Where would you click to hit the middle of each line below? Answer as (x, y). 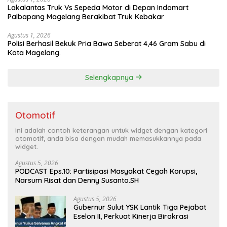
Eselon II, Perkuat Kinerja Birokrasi (131, 216)
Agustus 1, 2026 (29, 35)
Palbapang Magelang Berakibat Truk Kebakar (86, 16)
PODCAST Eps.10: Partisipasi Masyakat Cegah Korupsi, (106, 171)
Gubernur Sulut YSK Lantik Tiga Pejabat (107, 207)
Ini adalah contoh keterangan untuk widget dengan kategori (111, 130)
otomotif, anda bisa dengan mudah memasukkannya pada (108, 138)
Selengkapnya (110, 77)
